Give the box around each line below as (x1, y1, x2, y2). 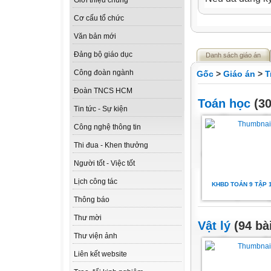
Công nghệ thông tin (74, 123, 141, 132)
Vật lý (198, 219, 230, 233)
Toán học (198, 96, 250, 110)
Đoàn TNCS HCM (74, 87, 132, 96)
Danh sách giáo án (206, 51, 261, 59)
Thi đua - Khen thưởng (74, 141, 148, 150)
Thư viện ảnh (74, 232, 117, 241)
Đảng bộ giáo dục (74, 50, 132, 59)
